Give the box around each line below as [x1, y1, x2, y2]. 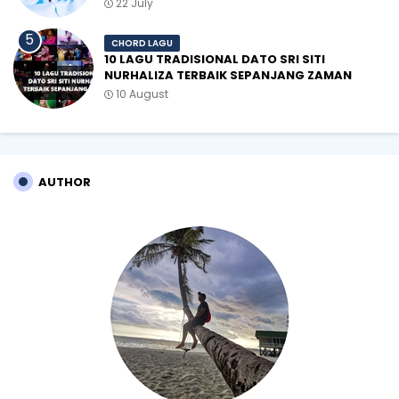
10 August [116, 85, 168, 102]
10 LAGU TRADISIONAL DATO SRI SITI [104, 50, 325, 68]
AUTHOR [38, 173, 91, 191]
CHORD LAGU [111, 36, 173, 50]
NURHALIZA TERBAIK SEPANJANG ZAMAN [104, 66, 352, 84]
